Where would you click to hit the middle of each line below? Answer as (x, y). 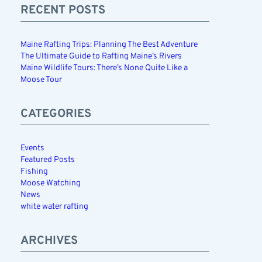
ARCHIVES (49, 241)
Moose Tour (41, 80)
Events (32, 148)
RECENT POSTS (63, 11)
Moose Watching (50, 183)
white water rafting (54, 207)
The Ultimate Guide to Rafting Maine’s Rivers (101, 56)
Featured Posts (47, 160)
